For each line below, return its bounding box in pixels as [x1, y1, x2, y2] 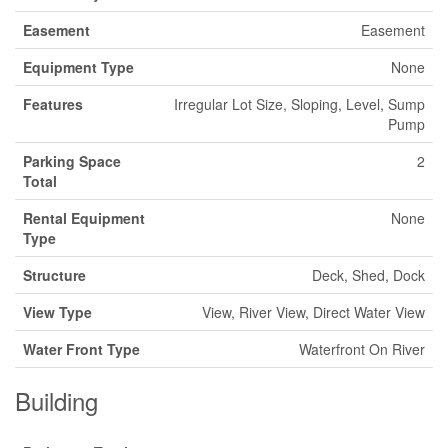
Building [15, 383, 98, 418]
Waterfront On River [299, 339, 425, 359]
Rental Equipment [23, 208, 145, 228]
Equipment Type [23, 57, 134, 77]
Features [23, 94, 83, 114]
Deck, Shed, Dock [312, 265, 425, 285]
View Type [23, 302, 92, 322]
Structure [23, 265, 86, 285]
